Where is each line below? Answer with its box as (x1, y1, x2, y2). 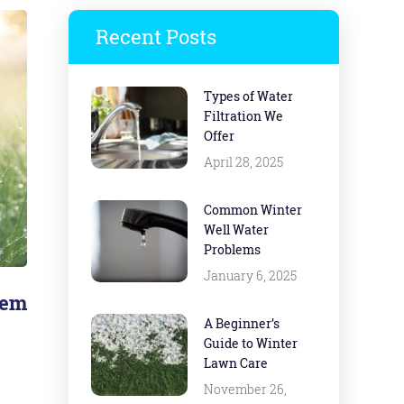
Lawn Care (204, 354, 268, 372)
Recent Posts (96, 23, 216, 50)
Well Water (204, 221, 269, 238)
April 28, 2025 (204, 153, 283, 170)
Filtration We (204, 107, 283, 124)
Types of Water (204, 87, 293, 105)
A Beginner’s (204, 315, 280, 332)
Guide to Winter (204, 335, 298, 352)
